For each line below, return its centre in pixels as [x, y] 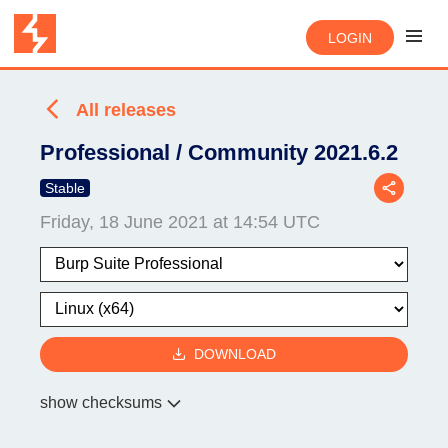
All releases [126, 110]
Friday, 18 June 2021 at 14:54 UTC [180, 221]
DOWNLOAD [235, 354]
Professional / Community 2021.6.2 [219, 152]
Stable [65, 187]
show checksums [101, 402]
